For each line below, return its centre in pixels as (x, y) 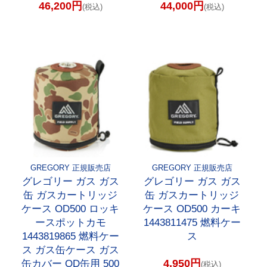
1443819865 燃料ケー (70, 237)
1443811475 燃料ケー (192, 223)
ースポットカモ (70, 223)
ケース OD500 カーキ (192, 209)
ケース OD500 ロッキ (71, 209)
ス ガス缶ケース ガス (70, 250)
